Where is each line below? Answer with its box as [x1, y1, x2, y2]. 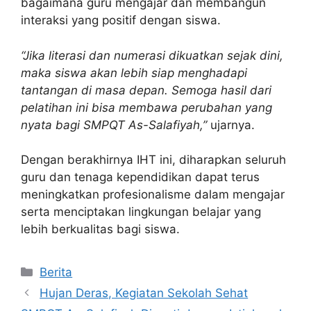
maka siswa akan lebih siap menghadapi [21, 65, 247, 80]
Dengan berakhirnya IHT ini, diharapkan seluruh [21, 153, 286, 167]
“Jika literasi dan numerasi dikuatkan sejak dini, [21, 48, 283, 62]
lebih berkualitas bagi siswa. [21, 222, 180, 237]
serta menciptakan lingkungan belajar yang [21, 205, 261, 219]
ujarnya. [207, 117, 255, 132]
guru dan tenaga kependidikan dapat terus [21, 170, 260, 185]
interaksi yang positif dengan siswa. [21, 13, 221, 28]
